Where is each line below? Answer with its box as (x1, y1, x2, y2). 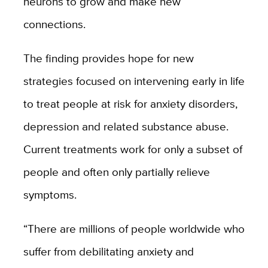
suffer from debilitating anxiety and (23, 242, 194, 260)
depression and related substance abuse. (23, 117, 229, 135)
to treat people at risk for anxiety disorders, (23, 95, 237, 112)
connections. (23, 15, 89, 32)
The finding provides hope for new (23, 49, 194, 66)
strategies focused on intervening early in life (23, 72, 245, 89)
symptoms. (23, 185, 80, 203)
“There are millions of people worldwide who (23, 220, 245, 237)
